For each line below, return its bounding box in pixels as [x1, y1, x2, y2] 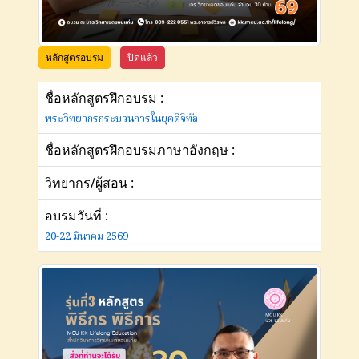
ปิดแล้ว [127, 50, 158, 64]
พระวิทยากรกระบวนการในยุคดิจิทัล [45, 110, 198, 127]
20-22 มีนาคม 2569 [45, 228, 128, 245]
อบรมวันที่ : [45, 206, 108, 224]
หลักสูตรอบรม [46, 50, 103, 64]
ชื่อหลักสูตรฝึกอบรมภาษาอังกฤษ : [45, 140, 235, 159]
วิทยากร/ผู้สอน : [45, 173, 134, 192]
